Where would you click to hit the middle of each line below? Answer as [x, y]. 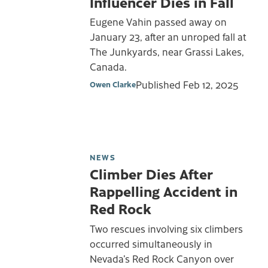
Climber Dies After [151, 173]
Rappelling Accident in [164, 191]
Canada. [108, 67]
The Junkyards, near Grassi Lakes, [167, 52]
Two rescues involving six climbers [166, 228]
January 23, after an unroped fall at [168, 37]
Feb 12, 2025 [211, 84]
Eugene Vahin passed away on [158, 22]
